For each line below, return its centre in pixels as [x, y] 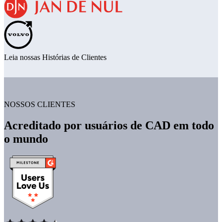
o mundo [26, 139]
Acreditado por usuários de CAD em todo [109, 126]
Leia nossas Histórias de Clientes [55, 57]
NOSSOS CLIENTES [40, 105]
